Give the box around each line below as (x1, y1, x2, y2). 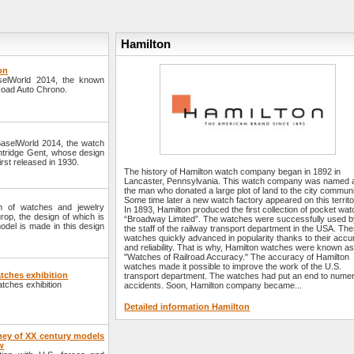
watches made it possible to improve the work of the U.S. (124, 262, 342, 272)
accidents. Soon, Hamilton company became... (124, 281, 303, 291)
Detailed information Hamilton (124, 302, 250, 312)
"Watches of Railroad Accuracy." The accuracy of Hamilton (124, 252, 350, 262)
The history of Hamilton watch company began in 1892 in (124, 167, 341, 177)
